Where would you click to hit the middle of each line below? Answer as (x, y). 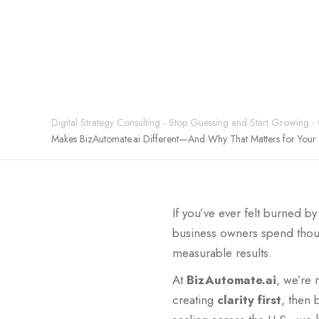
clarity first (249, 300)
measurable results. (222, 253)
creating (195, 300)
